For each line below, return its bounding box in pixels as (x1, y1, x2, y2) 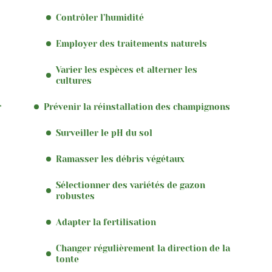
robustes (56, 191, 95, 201)
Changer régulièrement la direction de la (56, 243, 230, 253)
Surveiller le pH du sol (56, 128, 152, 138)
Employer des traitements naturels (56, 39, 207, 49)
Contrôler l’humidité (56, 13, 144, 22)
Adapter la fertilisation (56, 217, 156, 227)
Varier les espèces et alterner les (56, 65, 197, 75)
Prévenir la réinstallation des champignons (44, 102, 230, 112)
